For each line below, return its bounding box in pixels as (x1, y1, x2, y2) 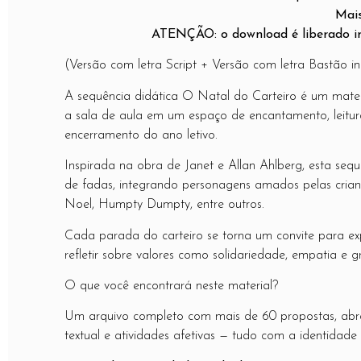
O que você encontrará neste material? (64, 280, 278, 293)
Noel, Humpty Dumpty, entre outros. (64, 198, 264, 212)
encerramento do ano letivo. (64, 128, 218, 142)
